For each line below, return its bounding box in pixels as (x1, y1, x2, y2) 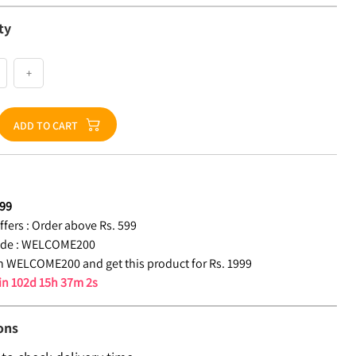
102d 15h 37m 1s (11, 274, 98, 291)
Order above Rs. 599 (32, 217, 137, 234)
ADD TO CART (14, 118, 79, 133)
